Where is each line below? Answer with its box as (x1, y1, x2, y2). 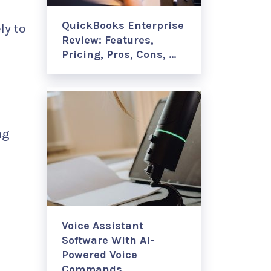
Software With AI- (62, 233, 154, 247)
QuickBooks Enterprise (62, 19, 184, 32)
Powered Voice (62, 248, 137, 261)
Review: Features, (62, 33, 154, 47)
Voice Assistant (62, 219, 143, 232)
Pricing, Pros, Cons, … (62, 48, 176, 61)
